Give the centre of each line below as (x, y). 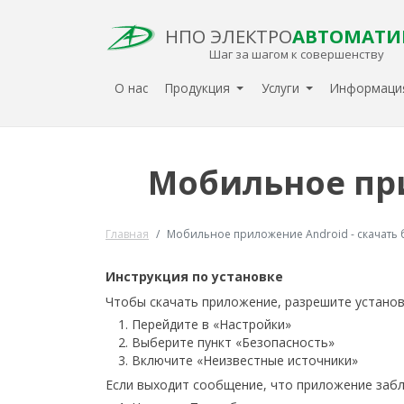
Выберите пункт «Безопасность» (233, 343)
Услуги (282, 88)
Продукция (199, 88)
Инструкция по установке (194, 277)
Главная (127, 234)
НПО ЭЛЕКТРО (229, 36)
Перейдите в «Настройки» (211, 325)
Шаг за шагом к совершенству (296, 54)
